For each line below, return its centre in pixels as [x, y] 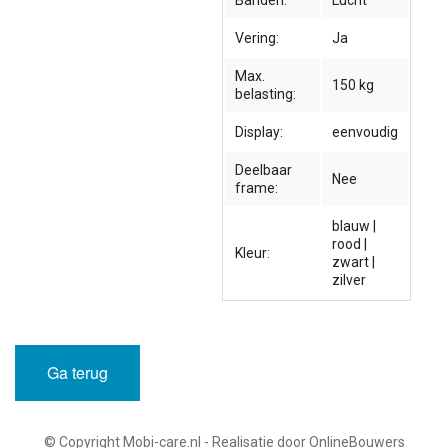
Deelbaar [264, 170]
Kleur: [253, 253]
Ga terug [77, 373]
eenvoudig [365, 132]
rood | [350, 244]
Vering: [257, 38]
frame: [257, 188]
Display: [259, 132]
